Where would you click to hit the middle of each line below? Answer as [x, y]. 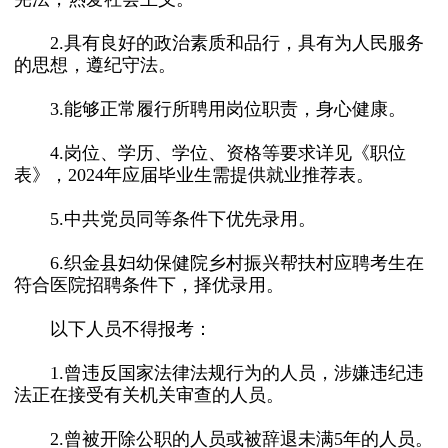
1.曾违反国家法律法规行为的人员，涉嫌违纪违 [219, 373]
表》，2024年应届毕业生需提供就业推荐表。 [194, 175]
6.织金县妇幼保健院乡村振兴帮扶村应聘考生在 [219, 263]
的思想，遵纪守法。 [95, 65]
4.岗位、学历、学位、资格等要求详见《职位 [210, 153]
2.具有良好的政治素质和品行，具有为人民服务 [219, 43]
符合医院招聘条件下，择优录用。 [149, 285]
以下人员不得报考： [113, 329]
